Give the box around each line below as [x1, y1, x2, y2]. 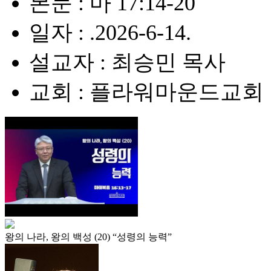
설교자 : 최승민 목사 [29, 50, 226, 74]
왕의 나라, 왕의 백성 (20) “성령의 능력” [5, 232, 172, 242]
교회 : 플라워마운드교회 [29, 80, 264, 104]
